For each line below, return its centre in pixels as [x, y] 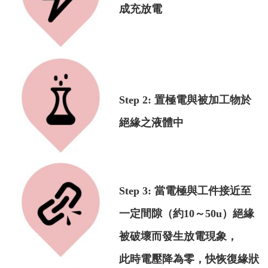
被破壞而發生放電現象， [178, 236]
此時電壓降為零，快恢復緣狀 [189, 259]
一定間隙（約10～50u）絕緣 [187, 213]
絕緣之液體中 [151, 122]
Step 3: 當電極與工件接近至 [185, 191]
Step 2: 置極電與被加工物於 [185, 100]
